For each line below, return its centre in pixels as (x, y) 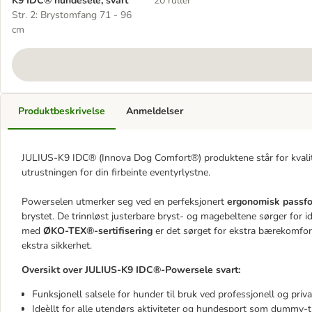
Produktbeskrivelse (62, 111)
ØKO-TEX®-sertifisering (98, 231)
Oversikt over (53, 270)
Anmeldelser (155, 111)
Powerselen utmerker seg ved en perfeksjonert (124, 202)
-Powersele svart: (201, 270)
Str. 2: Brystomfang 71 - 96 (72, 15)
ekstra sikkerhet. (57, 245)
